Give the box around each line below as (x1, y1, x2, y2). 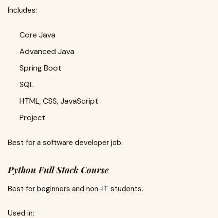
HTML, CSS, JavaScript (19, 96, 98, 106)
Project (19, 112, 45, 123)
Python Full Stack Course (8, 164, 109, 176)
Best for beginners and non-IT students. (8, 184, 143, 194)
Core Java (19, 30, 55, 40)
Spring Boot (19, 63, 61, 73)
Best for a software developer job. (8, 138, 123, 147)
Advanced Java (19, 46, 74, 56)
